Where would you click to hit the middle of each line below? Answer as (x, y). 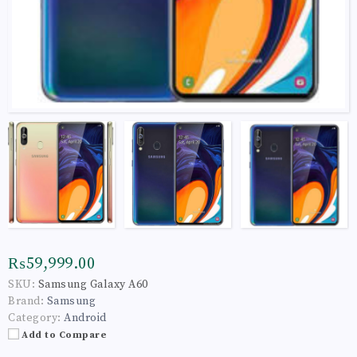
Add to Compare (64, 335)
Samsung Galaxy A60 (93, 284)
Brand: (26, 301)
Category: (35, 318)
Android (85, 318)
